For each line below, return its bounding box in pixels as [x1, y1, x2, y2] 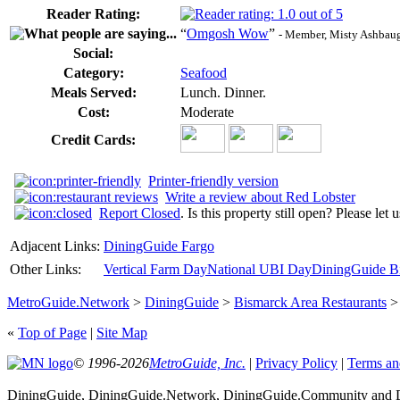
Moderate [180, 104, 234, 120]
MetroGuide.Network [7, 294, 129, 310]
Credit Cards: [51, 131, 136, 147]
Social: [73, 45, 113, 61]
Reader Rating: [46, 5, 140, 21]
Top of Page [18, 324, 87, 340]
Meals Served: [50, 84, 137, 100]
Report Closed [99, 204, 180, 221]
